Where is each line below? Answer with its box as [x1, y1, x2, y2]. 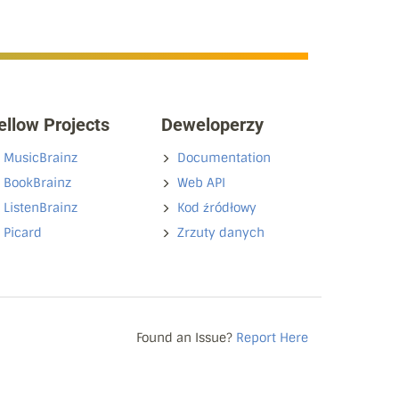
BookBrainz [4, 174, 71, 191]
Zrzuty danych [177, 224, 265, 240]
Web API [177, 174, 225, 191]
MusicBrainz [4, 149, 77, 166]
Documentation [177, 149, 271, 166]
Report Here [236, 329, 308, 346]
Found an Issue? [136, 329, 236, 346]
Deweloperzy [161, 113, 264, 135]
